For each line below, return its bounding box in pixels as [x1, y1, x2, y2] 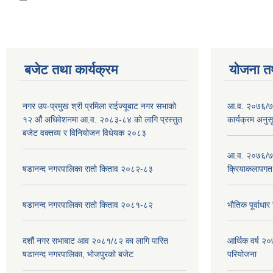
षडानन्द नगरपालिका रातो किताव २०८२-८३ [23, 164, 153, 174]
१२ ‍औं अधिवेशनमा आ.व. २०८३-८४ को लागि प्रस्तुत [23, 115, 182, 124]
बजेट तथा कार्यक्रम [24, 62, 118, 77]
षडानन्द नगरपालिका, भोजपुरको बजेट [23, 249, 133, 259]
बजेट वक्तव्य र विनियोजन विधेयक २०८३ [23, 128, 146, 138]
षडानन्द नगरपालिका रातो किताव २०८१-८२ [23, 200, 153, 210]
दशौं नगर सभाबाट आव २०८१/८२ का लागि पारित [23, 236, 168, 246]
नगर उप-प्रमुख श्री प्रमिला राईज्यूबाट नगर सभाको [23, 101, 176, 111]
